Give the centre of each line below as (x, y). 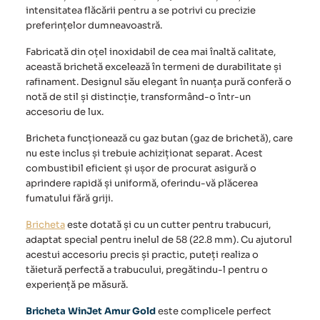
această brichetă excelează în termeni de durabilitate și (154, 67)
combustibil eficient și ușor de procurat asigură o (141, 169)
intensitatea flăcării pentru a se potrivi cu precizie (141, 11)
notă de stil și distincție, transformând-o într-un (138, 97)
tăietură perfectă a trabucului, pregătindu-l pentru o (147, 270)
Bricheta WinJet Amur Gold (92, 311)
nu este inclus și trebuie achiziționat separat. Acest (144, 154)
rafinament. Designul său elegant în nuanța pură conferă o (159, 82)
